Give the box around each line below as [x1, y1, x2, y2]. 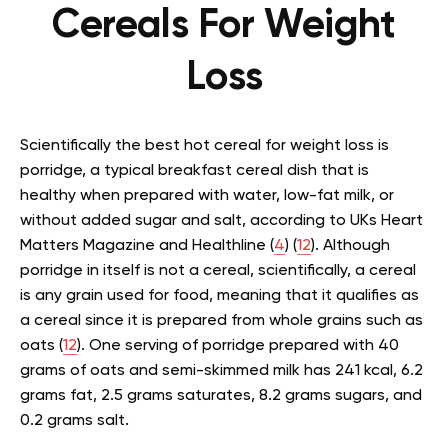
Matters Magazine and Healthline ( [20, 237, 274, 254]
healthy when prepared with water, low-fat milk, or [20, 187, 394, 204]
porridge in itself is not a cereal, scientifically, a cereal [20, 262, 416, 279]
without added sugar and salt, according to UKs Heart [20, 212, 423, 229]
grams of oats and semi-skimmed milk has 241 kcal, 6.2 [20, 362, 423, 379]
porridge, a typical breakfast [20, 162, 236, 179]
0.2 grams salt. [20, 412, 129, 429]
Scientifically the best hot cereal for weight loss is [20, 137, 389, 154]
